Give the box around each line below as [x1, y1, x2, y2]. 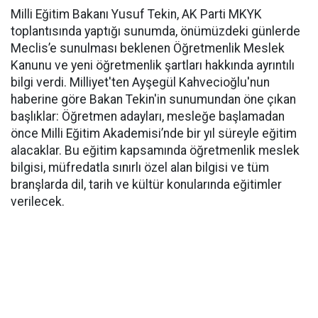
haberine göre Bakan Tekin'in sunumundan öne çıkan [11, 92, 296, 106]
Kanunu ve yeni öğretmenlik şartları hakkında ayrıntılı [11, 58, 295, 72]
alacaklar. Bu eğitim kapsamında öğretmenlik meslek [11, 143, 300, 158]
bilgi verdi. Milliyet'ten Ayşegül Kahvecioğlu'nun [11, 75, 270, 89]
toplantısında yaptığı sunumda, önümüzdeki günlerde [11, 24, 300, 38]
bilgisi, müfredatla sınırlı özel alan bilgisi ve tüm [11, 160, 269, 175]
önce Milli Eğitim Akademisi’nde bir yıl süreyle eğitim [11, 126, 297, 141]
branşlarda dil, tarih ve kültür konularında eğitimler [11, 177, 282, 192]
